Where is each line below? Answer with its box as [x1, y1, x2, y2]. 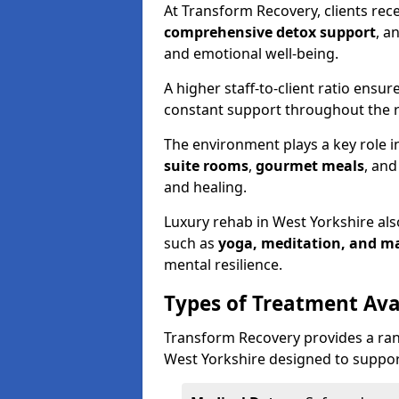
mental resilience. [164, 255, 282, 274]
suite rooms [164, 156, 248, 175]
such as [164, 233, 218, 253]
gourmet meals [256, 156, 364, 175]
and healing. [164, 177, 247, 197]
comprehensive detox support [164, 22, 376, 42]
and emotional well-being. [164, 44, 338, 63]
